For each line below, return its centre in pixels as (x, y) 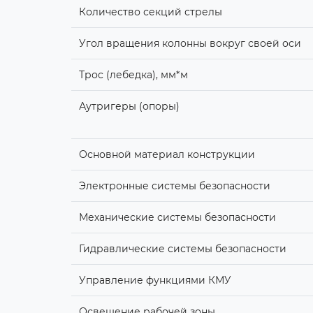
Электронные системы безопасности (174, 185)
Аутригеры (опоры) (129, 106)
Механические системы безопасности (177, 217)
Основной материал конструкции (167, 154)
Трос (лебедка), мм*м (133, 74)
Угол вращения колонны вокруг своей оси (190, 43)
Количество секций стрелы (150, 12)
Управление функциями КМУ (155, 280)
